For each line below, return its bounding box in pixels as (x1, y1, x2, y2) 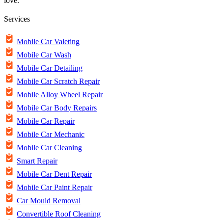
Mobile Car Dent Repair (17, 170, 92, 179)
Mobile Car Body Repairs (17, 104, 97, 112)
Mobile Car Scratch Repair (17, 77, 100, 86)
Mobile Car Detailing (17, 64, 82, 73)
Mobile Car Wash (17, 51, 71, 59)
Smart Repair (17, 157, 57, 165)
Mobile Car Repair (17, 117, 75, 126)
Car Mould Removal (17, 196, 81, 205)
